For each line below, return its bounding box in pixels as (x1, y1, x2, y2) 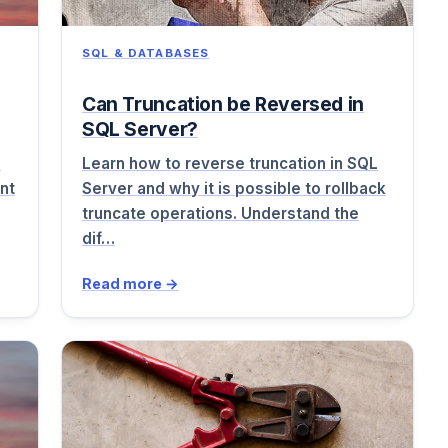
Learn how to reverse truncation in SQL (82, 154, 378, 174)
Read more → (82, 275, 179, 293)
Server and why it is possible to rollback (82, 179, 386, 199)
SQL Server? (82, 116, 198, 141)
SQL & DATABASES (82, 45, 210, 60)
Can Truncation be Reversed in (82, 91, 364, 116)
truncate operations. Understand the (82, 204, 359, 224)
